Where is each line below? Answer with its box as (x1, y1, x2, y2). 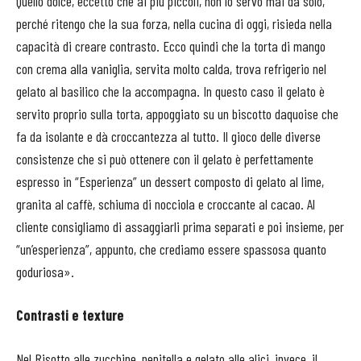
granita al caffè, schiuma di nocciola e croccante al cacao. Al (16, 195, 315, 213)
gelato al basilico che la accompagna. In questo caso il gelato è (16, 82, 325, 100)
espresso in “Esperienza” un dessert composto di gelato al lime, (16, 172, 324, 190)
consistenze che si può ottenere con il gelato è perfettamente (16, 150, 313, 168)
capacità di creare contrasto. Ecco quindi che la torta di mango (16, 37, 326, 55)
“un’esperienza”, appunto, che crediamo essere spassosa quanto (16, 240, 326, 258)
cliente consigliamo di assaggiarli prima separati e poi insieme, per (16, 218, 344, 235)
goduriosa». (16, 263, 74, 280)
